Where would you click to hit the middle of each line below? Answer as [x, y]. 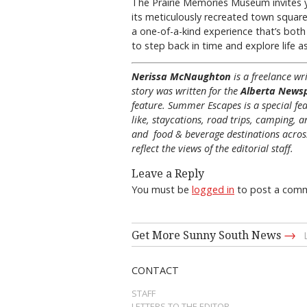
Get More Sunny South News [208, 235]
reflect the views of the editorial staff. [212, 149]
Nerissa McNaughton [183, 77]
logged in [213, 189]
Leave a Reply [168, 173]
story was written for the [185, 91]
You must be [162, 189]
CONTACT [155, 270]
